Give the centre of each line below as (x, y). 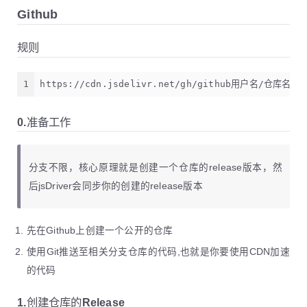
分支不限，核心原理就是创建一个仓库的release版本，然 (155, 167)
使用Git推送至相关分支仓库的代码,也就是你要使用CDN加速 (158, 251)
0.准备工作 (44, 122)
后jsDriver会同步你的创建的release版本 (115, 186)
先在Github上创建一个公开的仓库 (100, 230)
